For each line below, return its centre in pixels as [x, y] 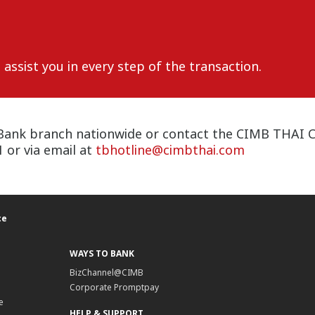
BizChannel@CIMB [107, 272]
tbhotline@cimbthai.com [170, 150]
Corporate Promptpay [115, 287]
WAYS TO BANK [102, 253]
